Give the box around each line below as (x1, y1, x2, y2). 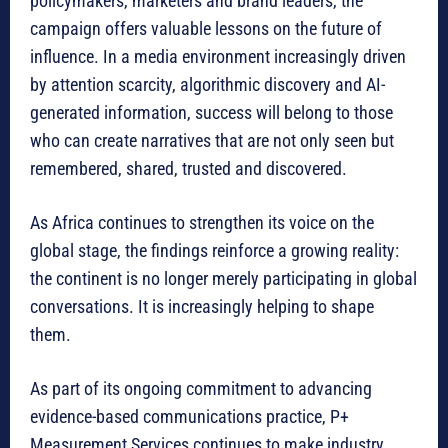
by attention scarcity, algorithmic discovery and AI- (30, 74, 385, 96)
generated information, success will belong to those (30, 102, 393, 124)
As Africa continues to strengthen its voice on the (30, 212, 374, 234)
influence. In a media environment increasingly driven (30, 46, 406, 68)
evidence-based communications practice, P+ (30, 406, 349, 428)
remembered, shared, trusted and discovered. (30, 158, 347, 180)
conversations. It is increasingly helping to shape (30, 296, 374, 318)
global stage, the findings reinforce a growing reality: (30, 240, 399, 262)
